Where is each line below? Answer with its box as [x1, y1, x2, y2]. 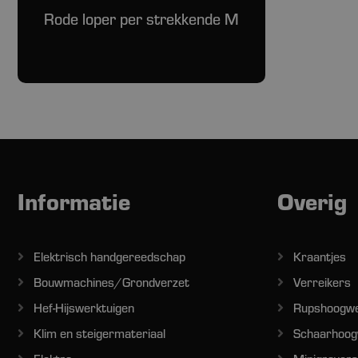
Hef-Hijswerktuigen [34, 300, 134, 316]
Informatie [18, 185, 130, 217]
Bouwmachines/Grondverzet [34, 274, 189, 290]
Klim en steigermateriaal [34, 325, 165, 341]
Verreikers [293, 274, 351, 290]
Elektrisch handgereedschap [34, 249, 185, 265]
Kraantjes [293, 249, 346, 265]
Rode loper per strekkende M [44, 9, 239, 29]
